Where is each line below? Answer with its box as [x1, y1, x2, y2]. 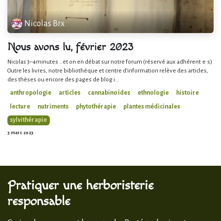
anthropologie [10, 89, 52, 96]
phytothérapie [75, 103, 116, 110]
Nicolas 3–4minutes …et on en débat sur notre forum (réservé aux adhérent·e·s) [7, 58, 212, 65]
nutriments [37, 103, 69, 110]
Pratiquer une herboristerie [7, 177, 153, 193]
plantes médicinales [123, 103, 180, 110]
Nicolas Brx [24, 19, 65, 28]
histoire [176, 89, 199, 96]
